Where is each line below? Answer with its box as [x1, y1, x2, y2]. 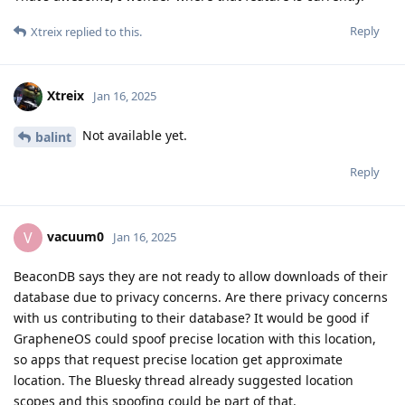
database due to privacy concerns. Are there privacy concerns [14, 287, 388, 306]
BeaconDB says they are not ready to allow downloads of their [14, 267, 388, 285]
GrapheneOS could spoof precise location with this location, [14, 329, 376, 347]
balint [35, 127, 71, 146]
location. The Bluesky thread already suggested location [14, 371, 353, 389]
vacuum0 [47, 227, 104, 245]
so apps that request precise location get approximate [14, 350, 343, 368]
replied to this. [62, 24, 142, 41]
